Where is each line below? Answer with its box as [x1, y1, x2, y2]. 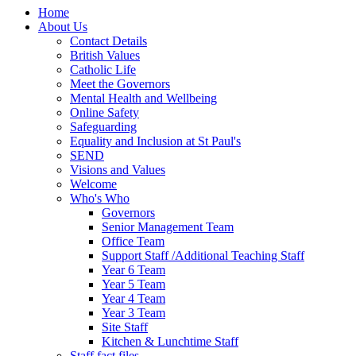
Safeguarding [70, 119, 137, 133]
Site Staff [102, 319, 148, 334]
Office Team [102, 234, 164, 248]
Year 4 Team [102, 291, 165, 305]
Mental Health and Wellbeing [70, 91, 217, 105]
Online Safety [70, 105, 139, 119]
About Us [38, 19, 87, 33]
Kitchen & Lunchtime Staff [102, 334, 238, 348]
